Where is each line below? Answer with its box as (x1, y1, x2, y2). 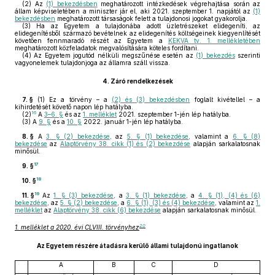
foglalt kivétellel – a (190, 96, 261, 103)
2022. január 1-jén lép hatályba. (82, 118, 183, 125)
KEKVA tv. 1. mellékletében (168, 37, 260, 44)
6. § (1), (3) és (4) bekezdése (126, 199, 215, 206)
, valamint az (214, 199, 256, 206)
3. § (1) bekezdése (126, 192, 186, 199)
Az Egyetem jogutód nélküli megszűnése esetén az (31, 52, 196, 59)
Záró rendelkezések (110, 77, 173, 85)
